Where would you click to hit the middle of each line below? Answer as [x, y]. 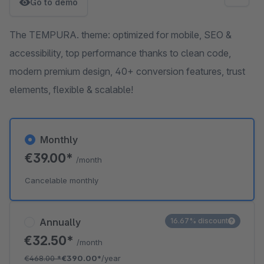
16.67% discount [199, 221]
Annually [60, 222]
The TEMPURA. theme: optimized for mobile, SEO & [121, 35]
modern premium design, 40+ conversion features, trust [127, 71]
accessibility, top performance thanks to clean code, [120, 53]
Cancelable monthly [62, 180]
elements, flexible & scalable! [71, 90]
